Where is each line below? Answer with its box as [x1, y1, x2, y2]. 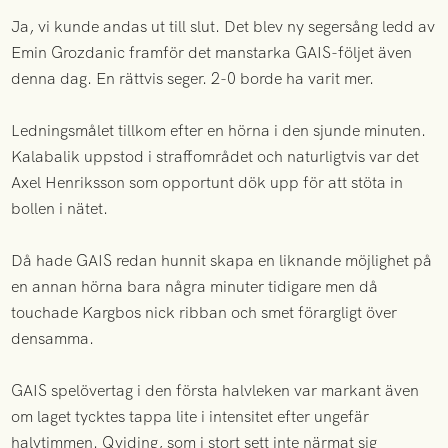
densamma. [11, 328, 95, 350]
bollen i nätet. [11, 198, 109, 220]
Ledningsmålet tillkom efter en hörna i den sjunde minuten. [11, 120, 427, 142]
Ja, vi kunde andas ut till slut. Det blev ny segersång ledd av [11, 16, 436, 38]
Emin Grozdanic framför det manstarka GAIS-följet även [11, 42, 413, 64]
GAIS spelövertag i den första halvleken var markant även [11, 380, 420, 402]
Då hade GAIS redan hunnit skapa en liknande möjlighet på [11, 250, 433, 272]
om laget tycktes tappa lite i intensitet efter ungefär [11, 406, 370, 428]
